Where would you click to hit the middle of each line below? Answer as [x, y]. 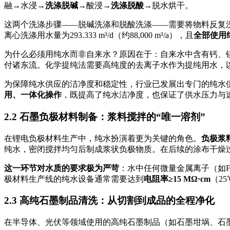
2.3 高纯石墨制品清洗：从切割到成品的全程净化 [109, 201]
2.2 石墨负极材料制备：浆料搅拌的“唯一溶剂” [105, 117]
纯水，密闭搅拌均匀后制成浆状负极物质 [78, 149]
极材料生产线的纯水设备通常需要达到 [74, 179]
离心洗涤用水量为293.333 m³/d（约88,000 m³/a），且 [99, 35]
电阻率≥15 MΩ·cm [177, 179]
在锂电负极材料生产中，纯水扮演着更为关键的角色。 [103, 138]
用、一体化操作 [33, 95]
